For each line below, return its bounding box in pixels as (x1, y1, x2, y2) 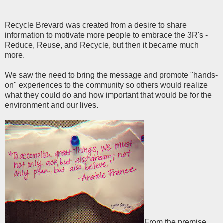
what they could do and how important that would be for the (5, 91, 212, 100)
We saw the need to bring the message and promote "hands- (5, 71, 218, 80)
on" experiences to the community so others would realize (5, 81, 208, 90)
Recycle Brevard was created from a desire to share (5, 21, 187, 30)
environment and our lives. (5, 101, 98, 110)
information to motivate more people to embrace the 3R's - (5, 31, 208, 40)
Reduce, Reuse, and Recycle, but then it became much (5, 41, 199, 50)
